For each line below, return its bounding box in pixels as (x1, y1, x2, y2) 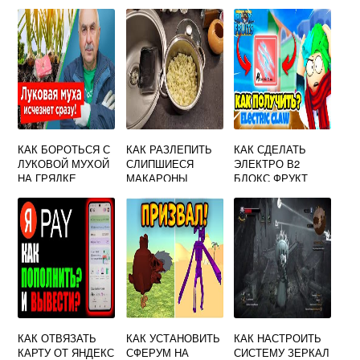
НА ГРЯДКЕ (18, 170, 77, 186)
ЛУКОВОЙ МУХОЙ (18, 156, 110, 171)
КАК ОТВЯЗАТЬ (18, 330, 97, 346)
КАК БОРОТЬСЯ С (18, 141, 111, 157)
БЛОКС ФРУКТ (234, 170, 309, 186)
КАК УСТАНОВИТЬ (125, 330, 220, 346)
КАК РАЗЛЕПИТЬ (125, 141, 212, 157)
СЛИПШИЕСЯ (125, 156, 194, 171)
